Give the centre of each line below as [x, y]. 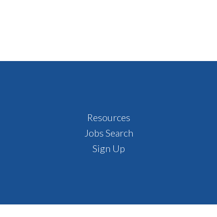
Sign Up [108, 148]
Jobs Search [108, 133]
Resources [108, 117]
